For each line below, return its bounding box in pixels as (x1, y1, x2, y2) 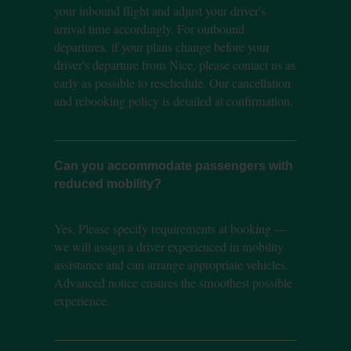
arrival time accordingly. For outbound (53, 20, 244, 38)
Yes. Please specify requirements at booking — (53, 219, 287, 237)
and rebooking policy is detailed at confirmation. (53, 92, 293, 110)
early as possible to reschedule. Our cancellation (53, 74, 291, 92)
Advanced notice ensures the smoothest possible (53, 273, 292, 291)
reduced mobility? (53, 176, 161, 191)
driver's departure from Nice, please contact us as (53, 56, 295, 74)
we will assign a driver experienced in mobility (53, 237, 284, 255)
